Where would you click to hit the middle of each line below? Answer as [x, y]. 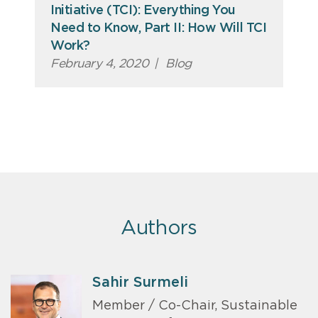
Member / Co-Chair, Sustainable [195, 306]
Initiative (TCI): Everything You [143, 11]
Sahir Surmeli [140, 283]
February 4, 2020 [100, 64]
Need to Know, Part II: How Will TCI [159, 29]
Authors [159, 229]
